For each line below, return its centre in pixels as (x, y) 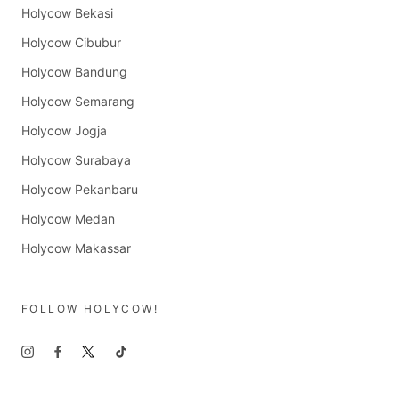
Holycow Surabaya (76, 160)
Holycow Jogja (64, 131)
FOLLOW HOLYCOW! (90, 309)
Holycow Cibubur (71, 43)
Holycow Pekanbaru (80, 190)
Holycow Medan (68, 219)
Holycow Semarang (78, 102)
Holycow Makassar (76, 248)
